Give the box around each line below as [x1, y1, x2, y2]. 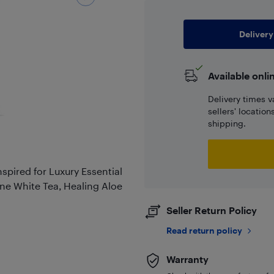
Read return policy [166, 225, 242, 235]
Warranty [166, 253, 209, 265]
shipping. [207, 118, 246, 128]
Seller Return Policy [166, 204, 257, 216]
